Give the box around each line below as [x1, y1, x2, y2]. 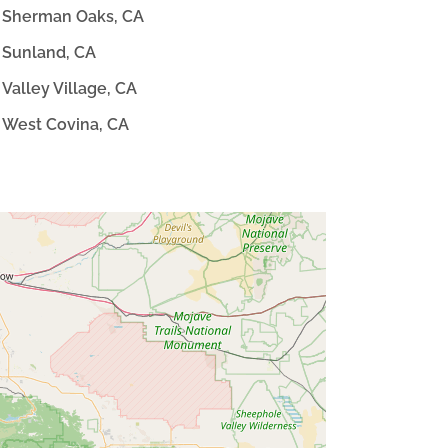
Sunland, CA [2, 43, 97, 63]
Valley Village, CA [2, 78, 138, 98]
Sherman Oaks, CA [2, 7, 145, 27]
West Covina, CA [2, 114, 130, 134]
